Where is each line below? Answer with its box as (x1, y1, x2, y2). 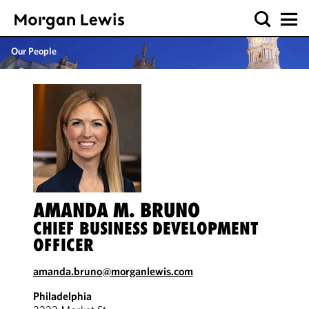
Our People (11, 45, 57, 57)
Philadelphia (32, 289, 92, 303)
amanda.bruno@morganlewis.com (32, 264, 193, 278)
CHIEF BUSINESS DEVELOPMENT (32, 218, 258, 239)
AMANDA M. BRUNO (32, 198, 200, 222)
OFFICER (32, 235, 94, 255)
